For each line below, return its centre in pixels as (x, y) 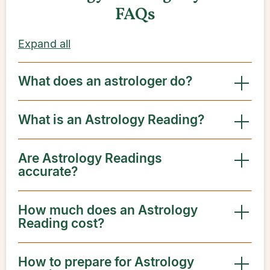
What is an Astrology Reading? (111, 120)
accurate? (48, 171)
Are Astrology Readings (90, 158)
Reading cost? (61, 223)
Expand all (44, 44)
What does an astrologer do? (105, 81)
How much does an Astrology (108, 210)
